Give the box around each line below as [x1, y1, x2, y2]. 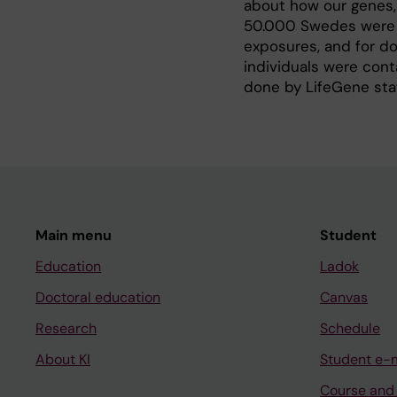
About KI [35, 350, 90, 369]
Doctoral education [35, 288, 160, 307]
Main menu [35, 226, 112, 245]
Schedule [320, 319, 380, 338]
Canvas [320, 288, 368, 307]
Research [35, 319, 97, 338]
